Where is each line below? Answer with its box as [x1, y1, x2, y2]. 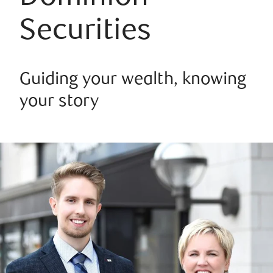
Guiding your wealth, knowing [19, 71, 246, 89]
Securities [19, 18, 151, 48]
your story [19, 93, 99, 111]
